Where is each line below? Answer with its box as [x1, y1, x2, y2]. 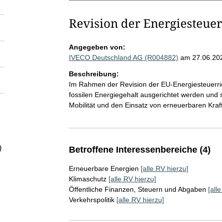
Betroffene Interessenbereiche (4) [68, 145, 211, 155]
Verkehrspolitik [68, 196, 114, 204]
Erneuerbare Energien [68, 165, 139, 172]
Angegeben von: [68, 43, 125, 51]
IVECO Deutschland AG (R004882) [68, 54, 178, 61]
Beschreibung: [68, 70, 119, 78]
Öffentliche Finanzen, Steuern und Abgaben [68, 185, 206, 193]
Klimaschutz [68, 175, 107, 183]
